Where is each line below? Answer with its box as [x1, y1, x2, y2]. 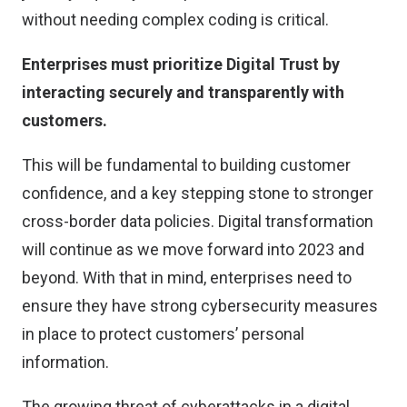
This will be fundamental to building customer [22, 155, 351, 174]
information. [22, 352, 109, 372]
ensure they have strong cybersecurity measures [22, 296, 378, 315]
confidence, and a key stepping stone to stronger [22, 184, 373, 203]
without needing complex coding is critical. [22, 10, 329, 29]
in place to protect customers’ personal [22, 324, 304, 343]
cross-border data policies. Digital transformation [22, 212, 373, 231]
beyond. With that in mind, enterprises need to [22, 268, 352, 287]
